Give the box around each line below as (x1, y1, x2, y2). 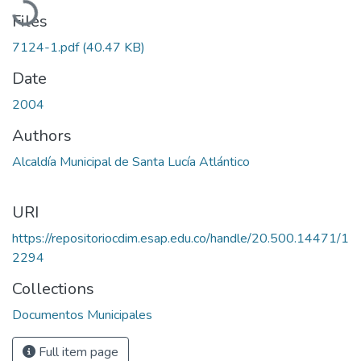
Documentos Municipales (12, 305, 152, 324)
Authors (12, 124, 72, 147)
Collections (12, 277, 94, 300)
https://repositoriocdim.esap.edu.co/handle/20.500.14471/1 (12, 229, 349, 247)
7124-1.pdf (12, 38, 82, 56)
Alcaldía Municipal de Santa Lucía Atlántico (12, 152, 250, 171)
